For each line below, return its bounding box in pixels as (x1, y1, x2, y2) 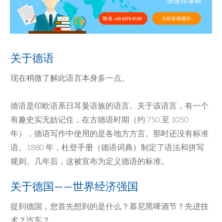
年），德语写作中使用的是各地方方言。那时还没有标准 (10, 128, 209, 138)
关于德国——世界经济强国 (10, 179, 138, 193)
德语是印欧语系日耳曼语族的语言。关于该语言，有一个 (10, 101, 209, 111)
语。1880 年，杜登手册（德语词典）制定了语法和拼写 (10, 142, 204, 152)
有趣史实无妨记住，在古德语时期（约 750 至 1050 (10, 114, 189, 124)
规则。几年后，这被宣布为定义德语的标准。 (10, 156, 169, 166)
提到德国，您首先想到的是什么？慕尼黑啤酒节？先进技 (10, 201, 209, 211)
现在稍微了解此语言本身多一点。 (10, 73, 129, 83)
